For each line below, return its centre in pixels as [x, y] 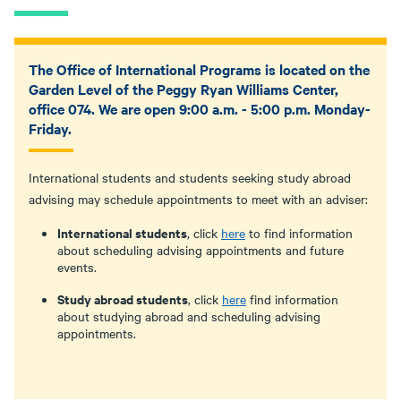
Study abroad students [123, 299]
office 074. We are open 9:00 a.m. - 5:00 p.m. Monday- [200, 108]
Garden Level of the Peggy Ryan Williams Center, [183, 89]
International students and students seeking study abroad [190, 177]
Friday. [50, 128]
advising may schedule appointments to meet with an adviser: [198, 199]
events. [77, 267]
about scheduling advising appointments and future [200, 250]
